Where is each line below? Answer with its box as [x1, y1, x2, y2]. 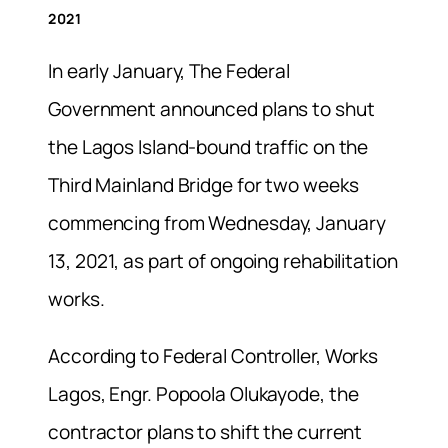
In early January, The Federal [48, 57, 291, 84]
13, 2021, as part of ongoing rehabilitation [48, 247, 398, 274]
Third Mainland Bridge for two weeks [48, 171, 359, 198]
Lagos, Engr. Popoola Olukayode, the [48, 380, 359, 407]
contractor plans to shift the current [48, 418, 363, 445]
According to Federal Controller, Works [48, 342, 379, 369]
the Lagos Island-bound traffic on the [48, 133, 369, 160]
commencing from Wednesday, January [48, 209, 386, 236]
